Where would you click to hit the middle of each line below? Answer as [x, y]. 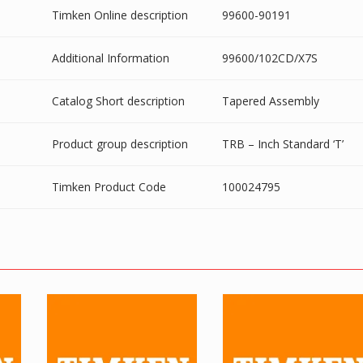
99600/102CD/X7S [270, 58]
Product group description [120, 143]
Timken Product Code [109, 186]
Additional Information [111, 58]
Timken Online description [120, 15]
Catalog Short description [118, 100]
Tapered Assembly [271, 100]
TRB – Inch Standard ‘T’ [283, 143]
